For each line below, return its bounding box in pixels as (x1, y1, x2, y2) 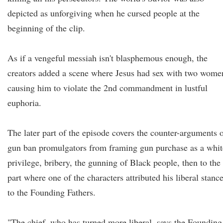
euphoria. (7, 97, 41, 109)
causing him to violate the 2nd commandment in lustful (7, 82, 208, 94)
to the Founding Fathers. (7, 186, 96, 198)
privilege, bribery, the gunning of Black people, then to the (7, 156, 221, 168)
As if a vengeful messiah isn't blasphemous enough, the (7, 52, 208, 64)
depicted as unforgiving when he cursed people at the (7, 7, 200, 19)
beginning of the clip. (7, 22, 85, 34)
